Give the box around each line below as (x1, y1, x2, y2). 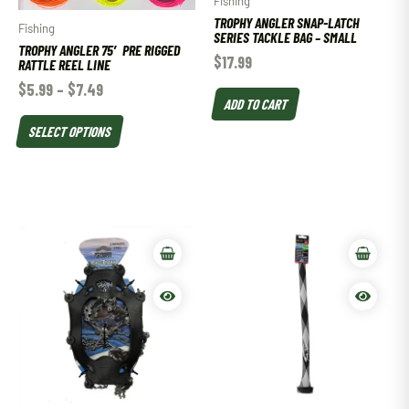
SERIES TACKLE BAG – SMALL (214, 27, 357, 46)
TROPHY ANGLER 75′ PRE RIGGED (18, 40, 180, 58)
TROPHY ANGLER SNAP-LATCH (214, 13, 359, 31)
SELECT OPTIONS (27, 122, 113, 141)
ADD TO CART (223, 95, 289, 113)
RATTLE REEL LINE (18, 55, 110, 73)
